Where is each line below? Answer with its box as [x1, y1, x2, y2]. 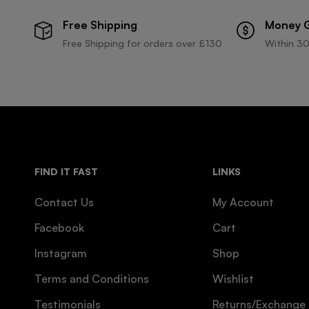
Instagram [34, 246, 87, 261]
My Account [212, 195, 275, 210]
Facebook [34, 221, 84, 235]
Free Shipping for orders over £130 [63, 37, 222, 50]
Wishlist [212, 272, 255, 286]
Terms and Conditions [34, 272, 149, 286]
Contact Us [34, 195, 94, 210]
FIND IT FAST [34, 166, 98, 178]
